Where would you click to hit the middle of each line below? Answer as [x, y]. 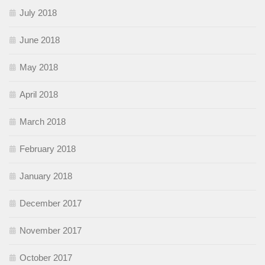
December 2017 [51, 203]
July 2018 [38, 13]
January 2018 [46, 176]
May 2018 [39, 67]
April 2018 [39, 95]
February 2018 [48, 149]
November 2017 [51, 231]
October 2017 [46, 258]
